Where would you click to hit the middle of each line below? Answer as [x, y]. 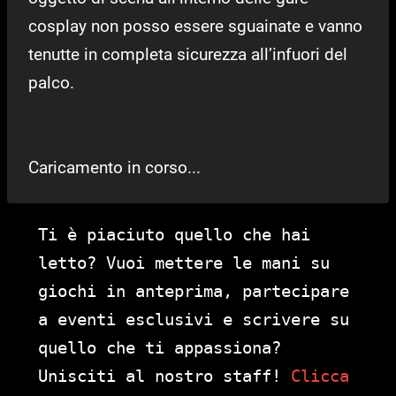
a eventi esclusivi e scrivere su [194, 319]
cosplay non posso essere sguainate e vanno [195, 26]
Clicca [320, 375]
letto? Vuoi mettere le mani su [184, 262]
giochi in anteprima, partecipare [194, 290]
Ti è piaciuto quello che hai [174, 234]
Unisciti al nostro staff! [164, 375]
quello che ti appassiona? [160, 347]
